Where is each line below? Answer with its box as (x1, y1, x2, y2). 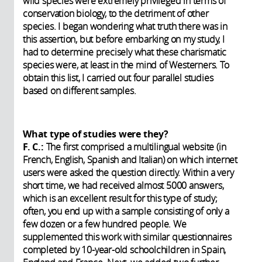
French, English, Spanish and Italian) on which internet (23, 153, 237, 166)
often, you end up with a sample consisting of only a (23, 204, 229, 218)
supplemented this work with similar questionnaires (23, 230, 232, 243)
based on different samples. (23, 84, 136, 97)
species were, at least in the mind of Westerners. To (23, 58, 229, 71)
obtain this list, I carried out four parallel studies (23, 71, 213, 84)
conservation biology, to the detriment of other (23, 6, 209, 20)
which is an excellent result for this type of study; (23, 191, 218, 205)
